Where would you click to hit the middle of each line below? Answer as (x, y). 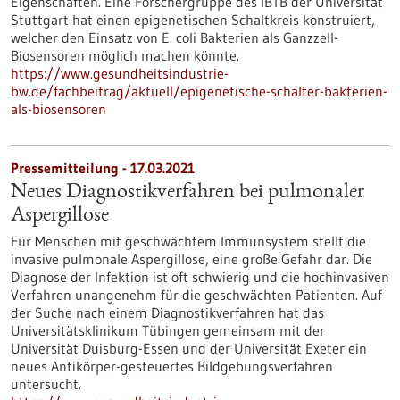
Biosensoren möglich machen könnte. (125, 55)
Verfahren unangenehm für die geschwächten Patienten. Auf (196, 295)
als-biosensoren (58, 109)
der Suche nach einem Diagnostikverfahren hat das (167, 312)
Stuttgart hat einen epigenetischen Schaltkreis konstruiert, (193, 20)
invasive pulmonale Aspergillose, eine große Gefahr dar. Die (192, 259)
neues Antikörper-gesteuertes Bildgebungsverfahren (172, 366)
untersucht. (46, 384)
